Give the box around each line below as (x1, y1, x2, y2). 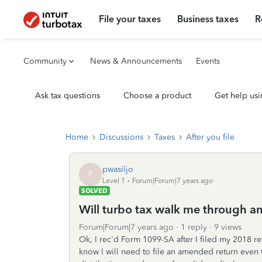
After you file (186, 132, 235, 142)
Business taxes (177, 13, 239, 25)
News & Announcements (90, 56, 182, 66)
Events (196, 56, 220, 66)
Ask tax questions (35, 91, 100, 101)
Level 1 (102, 176, 125, 185)
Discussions (99, 132, 143, 142)
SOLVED (81, 187, 108, 195)
